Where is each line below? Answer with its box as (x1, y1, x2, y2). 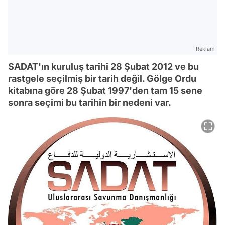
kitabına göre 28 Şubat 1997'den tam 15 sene (8, 85, 202, 96)
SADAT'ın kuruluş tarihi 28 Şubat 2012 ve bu (8, 61, 199, 72)
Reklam (196, 45, 215, 52)
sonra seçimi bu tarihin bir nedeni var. (8, 97, 171, 108)
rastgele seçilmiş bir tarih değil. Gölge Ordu (8, 73, 196, 84)
